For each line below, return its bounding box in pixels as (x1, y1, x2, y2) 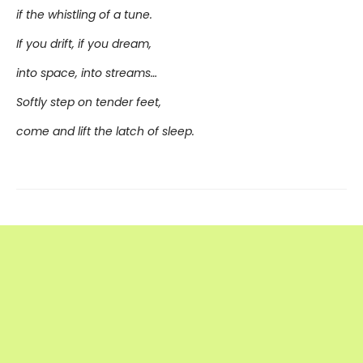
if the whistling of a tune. (16, 6, 152, 23)
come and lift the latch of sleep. (16, 123, 194, 139)
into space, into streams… (16, 65, 157, 81)
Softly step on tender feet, (16, 94, 161, 110)
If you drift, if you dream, (16, 36, 152, 52)
